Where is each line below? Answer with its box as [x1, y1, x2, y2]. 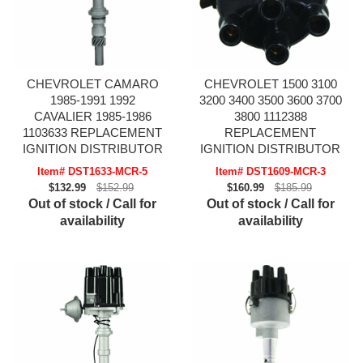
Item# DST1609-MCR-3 [215, 165, 326, 178]
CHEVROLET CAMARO [26, 77, 159, 92]
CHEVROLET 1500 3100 [203, 77, 337, 92]
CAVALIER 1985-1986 [33, 109, 152, 124]
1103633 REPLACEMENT [23, 126, 163, 140]
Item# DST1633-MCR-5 [37, 165, 148, 178]
